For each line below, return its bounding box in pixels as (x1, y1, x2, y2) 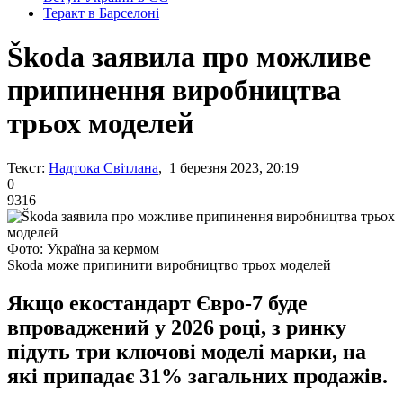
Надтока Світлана (49, 159, 158, 175)
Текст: (7, 159, 45, 175)
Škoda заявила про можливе (7, 40, 371, 74)
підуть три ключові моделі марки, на (7, 339, 366, 363)
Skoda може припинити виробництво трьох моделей (7, 256, 331, 273)
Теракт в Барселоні (43, 5, 159, 21)
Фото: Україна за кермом (7, 240, 159, 256)
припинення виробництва (7, 74, 341, 107)
